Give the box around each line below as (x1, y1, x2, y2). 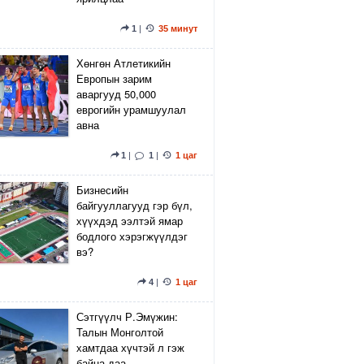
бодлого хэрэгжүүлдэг (76, 228, 188, 244)
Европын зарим (76, 71, 152, 86)
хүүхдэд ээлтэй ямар (76, 213, 183, 228)
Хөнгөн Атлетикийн (76, 55, 171, 71)
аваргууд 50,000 (76, 86, 156, 102)
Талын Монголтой (76, 324, 163, 340)
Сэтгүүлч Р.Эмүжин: (76, 309, 178, 324)
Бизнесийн (76, 182, 128, 197)
